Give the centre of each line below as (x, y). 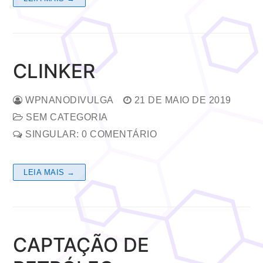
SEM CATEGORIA (65, 117)
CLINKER (54, 71)
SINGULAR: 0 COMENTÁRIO (90, 134)
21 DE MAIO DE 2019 (183, 100)
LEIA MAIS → (49, 172)
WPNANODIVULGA (68, 100)
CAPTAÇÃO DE (81, 245)
